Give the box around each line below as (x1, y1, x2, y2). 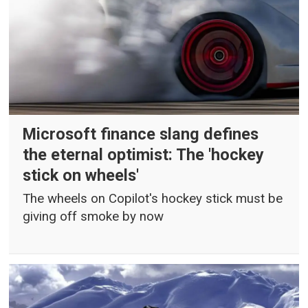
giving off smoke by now (23, 208, 164, 224)
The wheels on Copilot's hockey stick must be (23, 190, 283, 206)
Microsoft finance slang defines (23, 124, 259, 144)
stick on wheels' (23, 165, 140, 185)
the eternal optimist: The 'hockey (23, 144, 265, 164)
